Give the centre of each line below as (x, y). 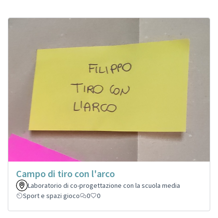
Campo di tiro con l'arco (65, 174)
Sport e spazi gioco (51, 196)
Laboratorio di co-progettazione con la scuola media (104, 186)
